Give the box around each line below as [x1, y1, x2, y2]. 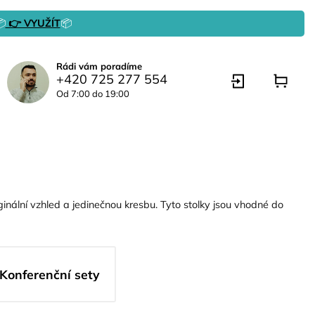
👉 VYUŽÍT [5, 17, 60, 30]
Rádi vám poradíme [56, 60, 142, 72]
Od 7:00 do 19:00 [56, 88, 129, 99]
